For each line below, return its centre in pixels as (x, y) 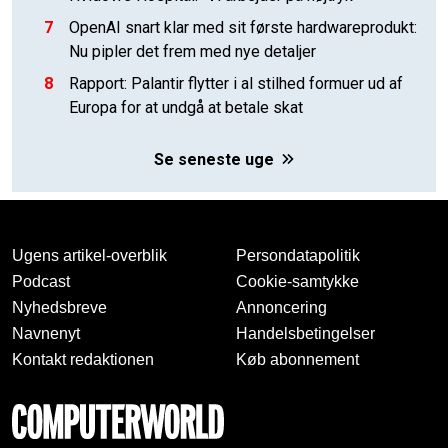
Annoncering (281, 307)
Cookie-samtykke (297, 281)
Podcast (41, 281)
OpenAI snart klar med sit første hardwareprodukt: (243, 27)
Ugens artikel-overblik (89, 255)
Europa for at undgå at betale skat (186, 107)
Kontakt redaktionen (83, 359)
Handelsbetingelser (305, 333)
